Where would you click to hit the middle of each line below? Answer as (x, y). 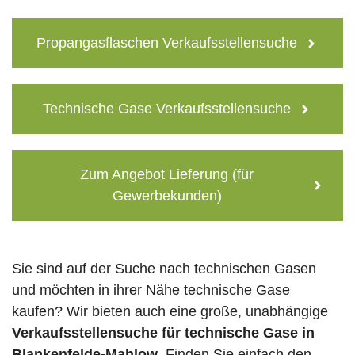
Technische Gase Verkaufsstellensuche (167, 109)
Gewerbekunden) (167, 196)
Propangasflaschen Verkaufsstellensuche (167, 43)
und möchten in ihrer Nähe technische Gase (151, 290)
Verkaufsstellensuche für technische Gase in (163, 333)
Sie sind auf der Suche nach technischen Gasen (164, 269)
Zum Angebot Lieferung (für (167, 175)
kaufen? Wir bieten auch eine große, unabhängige (170, 312)
